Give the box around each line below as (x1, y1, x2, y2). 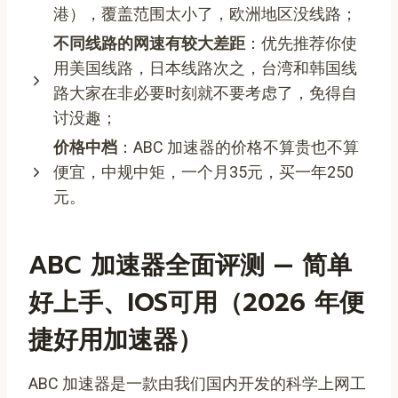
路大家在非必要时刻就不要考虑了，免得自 (53, 83, 357, 102)
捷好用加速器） (28, 320, 203, 359)
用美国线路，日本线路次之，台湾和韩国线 (53, 58, 357, 77)
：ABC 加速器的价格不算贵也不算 (117, 137, 359, 156)
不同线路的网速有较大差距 (53, 33, 245, 52)
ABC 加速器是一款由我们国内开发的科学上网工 (28, 373, 366, 393)
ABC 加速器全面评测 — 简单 (28, 245, 352, 284)
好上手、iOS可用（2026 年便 (28, 283, 364, 322)
